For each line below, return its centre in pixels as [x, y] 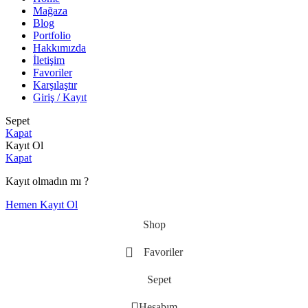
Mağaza [50, 10]
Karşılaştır [55, 85]
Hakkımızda [59, 47]
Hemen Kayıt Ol [42, 204]
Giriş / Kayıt [60, 97]
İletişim [49, 60]
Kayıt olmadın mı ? [47, 181]
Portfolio [52, 35]
